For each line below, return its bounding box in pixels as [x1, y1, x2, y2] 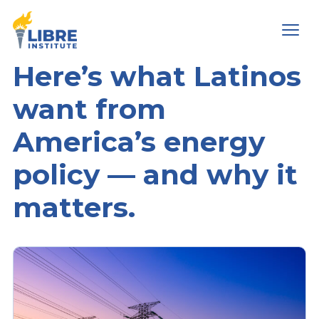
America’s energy [12, 125, 265, 159]
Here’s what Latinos [12, 59, 301, 93]
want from [12, 92, 166, 126]
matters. [12, 190, 135, 224]
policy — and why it [12, 157, 298, 192]
